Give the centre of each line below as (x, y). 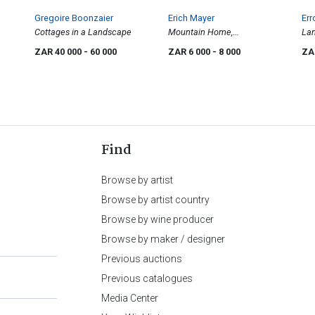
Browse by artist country (155, 200)
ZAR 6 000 (190, 52)
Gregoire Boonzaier (74, 18)
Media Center (130, 298)
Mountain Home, (200, 32)
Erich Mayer (191, 18)
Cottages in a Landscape (83, 32)
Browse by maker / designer (163, 239)
